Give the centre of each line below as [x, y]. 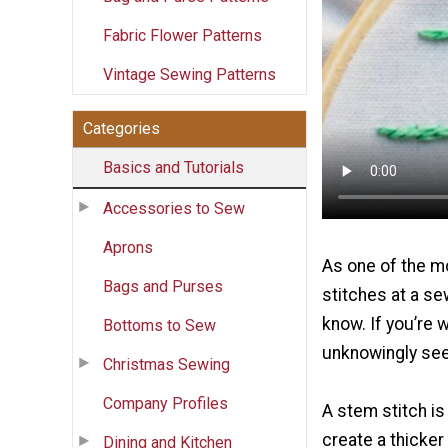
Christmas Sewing [166, 364]
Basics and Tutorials [173, 167]
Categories [121, 128]
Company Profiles [165, 403]
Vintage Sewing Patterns [189, 74]
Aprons [128, 247]
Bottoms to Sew [159, 325]
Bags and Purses [163, 286]
